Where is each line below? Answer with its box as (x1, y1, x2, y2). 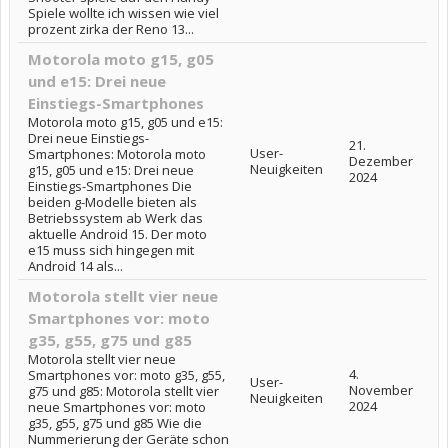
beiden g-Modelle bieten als (28, 193, 197, 211)
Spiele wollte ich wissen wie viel (28, 4, 219, 22)
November (349, 381, 413, 399)
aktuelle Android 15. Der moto (28, 225, 207, 243)
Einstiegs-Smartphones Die (28, 177, 192, 195)
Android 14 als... (28, 257, 123, 275)
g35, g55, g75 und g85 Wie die (28, 414, 202, 432)
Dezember (349, 152, 413, 170)
